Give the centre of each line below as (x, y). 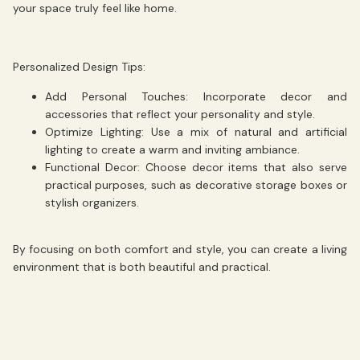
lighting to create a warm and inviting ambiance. (172, 149)
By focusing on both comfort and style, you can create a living (180, 249)
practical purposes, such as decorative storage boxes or (196, 184)
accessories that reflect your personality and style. (180, 114)
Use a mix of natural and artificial (245, 131)
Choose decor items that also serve (243, 167)
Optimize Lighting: (94, 131)
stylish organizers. (92, 202)
